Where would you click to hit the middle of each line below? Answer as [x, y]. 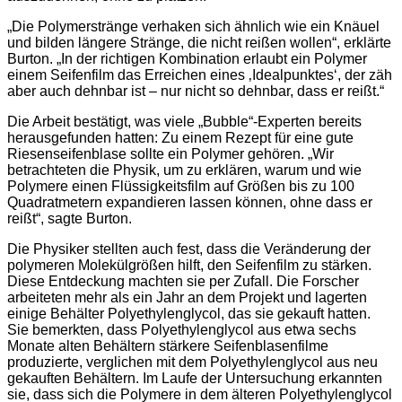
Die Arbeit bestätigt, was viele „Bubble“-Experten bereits [184, 122]
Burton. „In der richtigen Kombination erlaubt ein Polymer [187, 59]
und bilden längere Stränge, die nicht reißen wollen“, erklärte [199, 43]
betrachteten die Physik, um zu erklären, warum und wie [184, 170]
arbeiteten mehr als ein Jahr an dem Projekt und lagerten [187, 298]
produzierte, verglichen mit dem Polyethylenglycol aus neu [192, 363]
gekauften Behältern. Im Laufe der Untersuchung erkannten [195, 379]
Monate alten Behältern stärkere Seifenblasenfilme [168, 346]
